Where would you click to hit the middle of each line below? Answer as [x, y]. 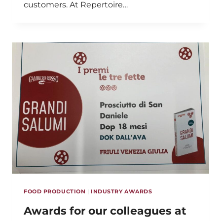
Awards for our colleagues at [105, 211]
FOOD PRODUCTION [55, 192]
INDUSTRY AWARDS [122, 192]
